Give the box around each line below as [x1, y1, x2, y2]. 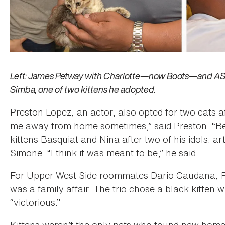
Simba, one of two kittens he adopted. [10, 82, 156, 96]
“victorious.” [10, 195, 60, 209]
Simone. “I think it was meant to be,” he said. [10, 146, 198, 159]
